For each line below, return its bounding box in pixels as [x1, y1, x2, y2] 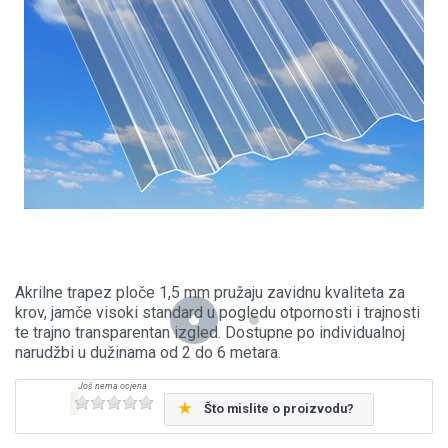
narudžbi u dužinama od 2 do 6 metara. [15, 342, 281, 362]
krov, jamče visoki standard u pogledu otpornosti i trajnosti [15, 302, 420, 322]
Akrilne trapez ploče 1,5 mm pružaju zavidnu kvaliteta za [15, 282, 405, 302]
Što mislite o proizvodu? [203, 401, 354, 417]
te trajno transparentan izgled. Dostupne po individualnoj [15, 322, 405, 342]
